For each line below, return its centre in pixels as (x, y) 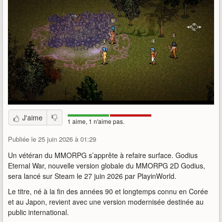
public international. (39, 212)
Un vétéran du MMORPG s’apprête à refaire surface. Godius (103, 155)
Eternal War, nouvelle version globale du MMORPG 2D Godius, (107, 166)
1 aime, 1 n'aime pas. (96, 121)
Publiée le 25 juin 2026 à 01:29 (52, 139)
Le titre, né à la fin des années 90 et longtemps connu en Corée (108, 192)
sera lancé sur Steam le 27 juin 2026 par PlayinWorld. (92, 176)
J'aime (32, 118)
